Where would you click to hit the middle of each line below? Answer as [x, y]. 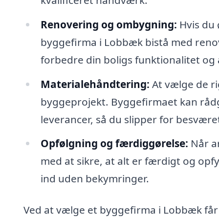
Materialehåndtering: [95, 84]
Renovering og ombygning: [109, 24]
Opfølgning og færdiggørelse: [114, 143]
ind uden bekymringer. [95, 179]
